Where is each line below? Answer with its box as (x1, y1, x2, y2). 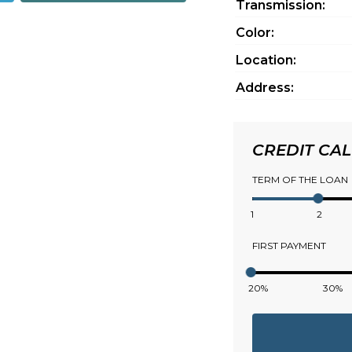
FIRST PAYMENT (251, 240, 326, 251)
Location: (235, 53, 296, 68)
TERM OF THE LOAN (251, 173, 348, 185)
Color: (235, 25, 274, 40)
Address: (235, 80, 294, 95)
